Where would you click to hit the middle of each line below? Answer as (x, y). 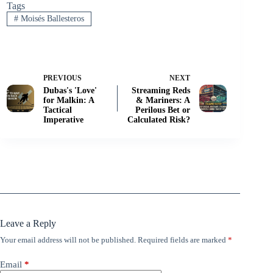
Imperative (63, 119)
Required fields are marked (183, 239)
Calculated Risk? (159, 119)
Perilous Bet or (163, 110)
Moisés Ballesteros (51, 18)
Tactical (58, 110)
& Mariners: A (163, 100)
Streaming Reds (161, 90)
